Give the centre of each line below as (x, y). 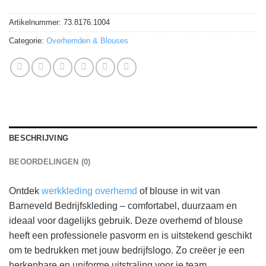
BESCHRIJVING (39, 138)
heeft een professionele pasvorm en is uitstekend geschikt (130, 236)
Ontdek (25, 191)
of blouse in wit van (179, 191)
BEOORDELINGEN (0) (50, 162)
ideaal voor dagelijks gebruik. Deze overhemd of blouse (126, 221)
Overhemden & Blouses (87, 41)
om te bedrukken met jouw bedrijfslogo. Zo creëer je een (127, 251)
